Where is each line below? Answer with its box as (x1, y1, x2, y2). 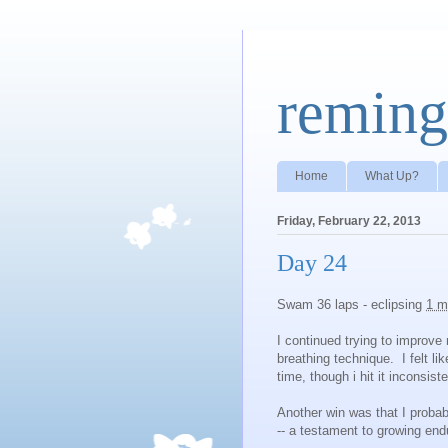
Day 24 (277, 249, 347, 276)
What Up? (365, 168, 419, 183)
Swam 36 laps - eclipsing (277, 297, 426, 313)
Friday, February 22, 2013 (277, 213, 421, 228)
